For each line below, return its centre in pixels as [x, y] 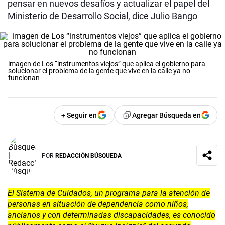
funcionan [24, 78]
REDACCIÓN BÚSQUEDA [88, 155]
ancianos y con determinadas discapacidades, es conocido [111, 215]
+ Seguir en [79, 115]
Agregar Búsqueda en [166, 115]
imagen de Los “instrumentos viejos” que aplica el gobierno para [107, 64]
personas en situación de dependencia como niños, [98, 204]
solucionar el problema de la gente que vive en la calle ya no [99, 71]
